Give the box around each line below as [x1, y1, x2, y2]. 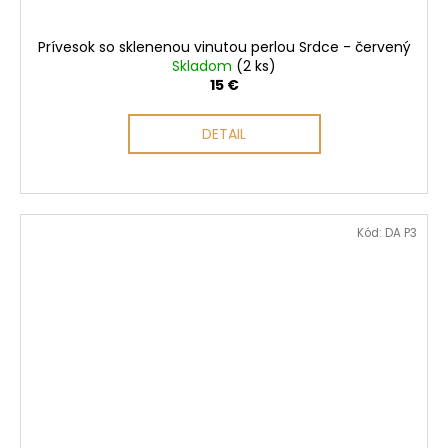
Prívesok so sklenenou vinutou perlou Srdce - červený [37, 36, 411, 57]
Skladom [172, 55, 236, 76]
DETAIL [202, 123, 246, 144]
